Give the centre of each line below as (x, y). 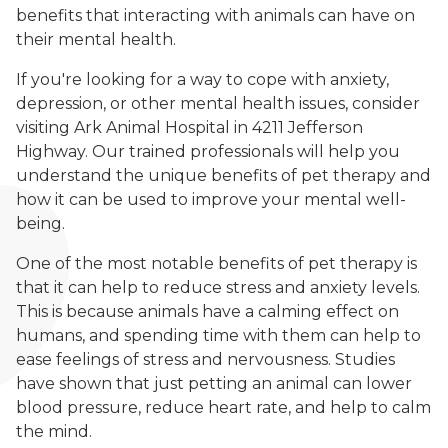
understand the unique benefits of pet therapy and (223, 176)
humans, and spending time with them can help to (218, 336)
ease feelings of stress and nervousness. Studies (205, 360)
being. (40, 224)
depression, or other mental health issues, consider (218, 104)
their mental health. (96, 40)
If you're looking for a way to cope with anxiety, (202, 80)
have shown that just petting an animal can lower (214, 384)
